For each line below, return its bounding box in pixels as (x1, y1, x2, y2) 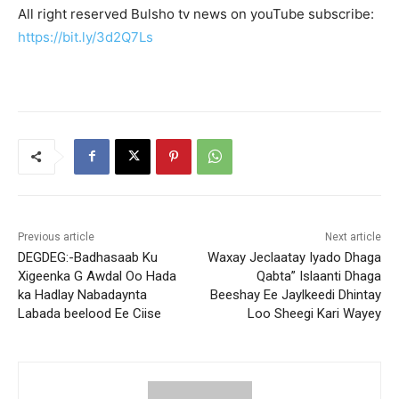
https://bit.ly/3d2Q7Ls (18, 28, 153, 45)
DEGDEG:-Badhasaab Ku (18, 248, 158, 265)
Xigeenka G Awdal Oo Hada (18, 267, 176, 284)
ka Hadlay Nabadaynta (18, 286, 147, 303)
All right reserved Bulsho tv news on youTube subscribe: (18, 4, 374, 22)
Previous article (18, 230, 94, 243)
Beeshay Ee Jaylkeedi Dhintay (209, 286, 381, 303)
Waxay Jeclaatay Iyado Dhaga (207, 248, 381, 265)
